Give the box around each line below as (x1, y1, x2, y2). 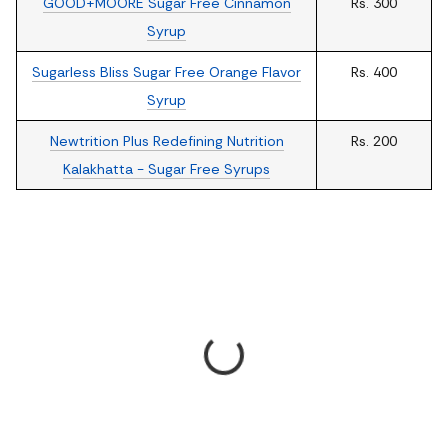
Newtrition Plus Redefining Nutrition (49, 132, 284, 150)
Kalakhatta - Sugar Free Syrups (63, 160, 270, 178)
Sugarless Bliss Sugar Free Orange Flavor (32, 63, 301, 81)
